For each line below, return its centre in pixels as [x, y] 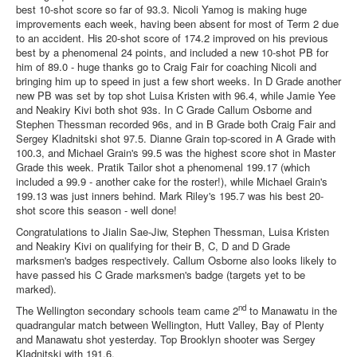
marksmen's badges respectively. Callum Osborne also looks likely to [176, 260]
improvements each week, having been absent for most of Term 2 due [177, 23]
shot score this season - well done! [96, 210]
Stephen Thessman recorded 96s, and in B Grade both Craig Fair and [176, 124]
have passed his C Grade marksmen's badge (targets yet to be [161, 274]
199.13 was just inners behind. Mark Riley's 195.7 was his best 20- [170, 195]
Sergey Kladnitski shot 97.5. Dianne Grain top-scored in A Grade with [176, 138]
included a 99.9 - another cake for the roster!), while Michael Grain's [172, 181]
